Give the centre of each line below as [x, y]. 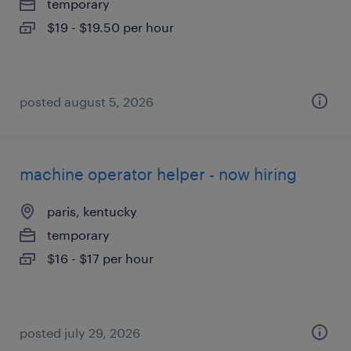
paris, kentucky [92, 211]
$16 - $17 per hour [100, 258]
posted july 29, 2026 [80, 333]
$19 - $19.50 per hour [110, 27]
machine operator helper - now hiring [158, 174]
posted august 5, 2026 [87, 101]
